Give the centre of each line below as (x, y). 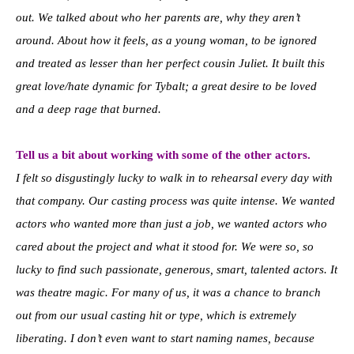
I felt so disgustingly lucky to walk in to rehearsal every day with (174, 178)
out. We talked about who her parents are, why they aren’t (158, 18)
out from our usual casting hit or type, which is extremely (156, 316)
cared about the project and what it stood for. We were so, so (165, 247)
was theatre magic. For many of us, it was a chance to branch (168, 293)
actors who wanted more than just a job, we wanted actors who (171, 224)
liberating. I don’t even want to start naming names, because (165, 339)
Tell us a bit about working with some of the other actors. (163, 155)
